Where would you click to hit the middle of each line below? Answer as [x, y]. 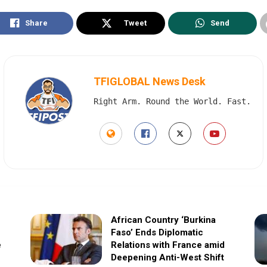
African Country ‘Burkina [163, 220]
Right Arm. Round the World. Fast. [172, 101]
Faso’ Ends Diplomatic [157, 232]
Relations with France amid [167, 245]
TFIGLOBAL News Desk [150, 81]
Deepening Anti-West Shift [167, 257]
